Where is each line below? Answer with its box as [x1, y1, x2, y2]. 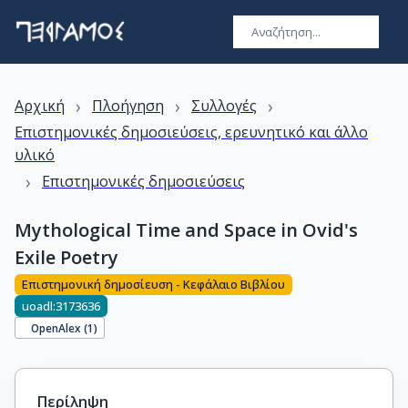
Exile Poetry [15, 245, 118, 270]
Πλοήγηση [92, 96, 164, 116]
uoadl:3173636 [22, 297, 100, 314]
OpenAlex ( [31, 320, 88, 335]
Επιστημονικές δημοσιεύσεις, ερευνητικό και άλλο [15, 122, 368, 142]
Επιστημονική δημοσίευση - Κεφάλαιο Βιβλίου [22, 276, 285, 293]
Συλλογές [191, 96, 257, 116]
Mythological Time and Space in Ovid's [15, 218, 358, 242]
